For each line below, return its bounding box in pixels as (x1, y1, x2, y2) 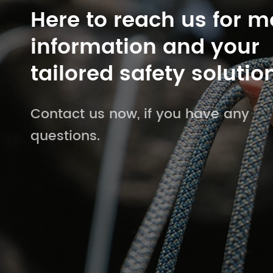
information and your (30, 30, 260, 65)
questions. (30, 125, 100, 147)
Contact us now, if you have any (30, 103, 249, 126)
